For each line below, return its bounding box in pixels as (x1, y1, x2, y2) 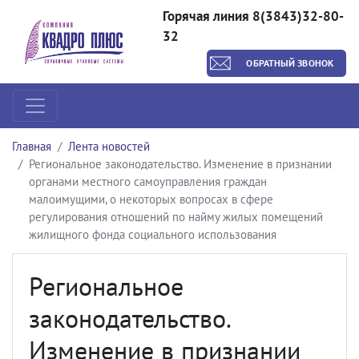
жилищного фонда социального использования (29, 227, 276, 242)
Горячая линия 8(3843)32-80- (162, 7, 344, 25)
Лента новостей (68, 139, 150, 154)
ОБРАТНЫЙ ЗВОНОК (246, 57, 333, 69)
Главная (12, 139, 51, 154)
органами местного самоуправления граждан (29, 174, 267, 189)
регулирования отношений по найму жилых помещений (29, 209, 323, 224)
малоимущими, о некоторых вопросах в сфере (29, 192, 273, 207)
